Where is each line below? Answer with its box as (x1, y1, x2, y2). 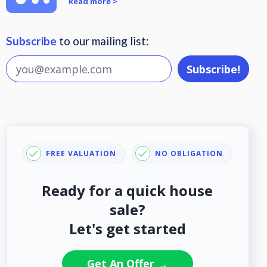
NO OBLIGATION (154, 148, 223, 159)
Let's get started (69, 219, 186, 238)
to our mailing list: (57, 34, 149, 48)
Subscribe (6, 34, 57, 48)
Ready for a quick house (42, 181, 213, 200)
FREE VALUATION (45, 148, 116, 159)
